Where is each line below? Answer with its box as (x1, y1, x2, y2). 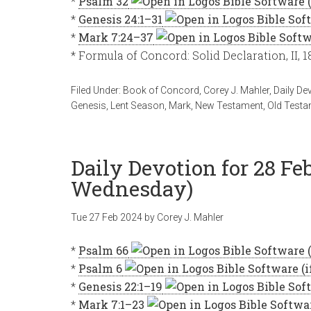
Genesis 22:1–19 (78, 279, 162, 294)
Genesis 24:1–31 (78, 12, 162, 26)
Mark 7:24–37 (78, 30, 153, 44)
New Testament (195, 100, 263, 111)
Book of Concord (123, 85, 199, 96)
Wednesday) (71, 175, 193, 202)
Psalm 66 (78, 243, 128, 258)
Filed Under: (71, 85, 123, 96)
